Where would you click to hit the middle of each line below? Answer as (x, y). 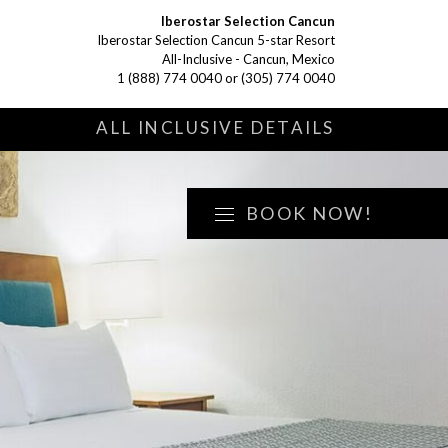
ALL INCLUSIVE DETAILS (215, 127)
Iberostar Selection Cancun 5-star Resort (216, 40)
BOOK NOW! (309, 213)
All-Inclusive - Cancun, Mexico (248, 59)
